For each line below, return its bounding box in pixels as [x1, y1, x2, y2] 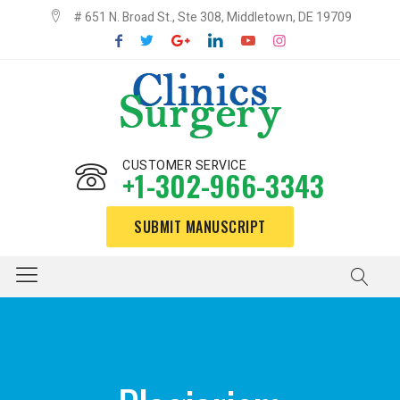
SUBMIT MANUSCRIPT [134, 216, 266, 237]
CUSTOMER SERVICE [122, 156, 246, 175]
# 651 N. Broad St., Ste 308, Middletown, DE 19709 [71, 8, 352, 27]
